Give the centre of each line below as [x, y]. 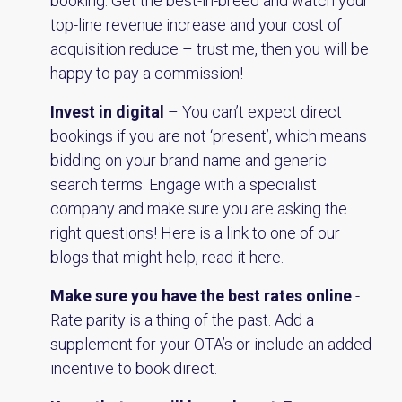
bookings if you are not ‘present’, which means [209, 136]
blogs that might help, [126, 257]
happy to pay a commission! [147, 73]
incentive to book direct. [134, 368]
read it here [241, 257]
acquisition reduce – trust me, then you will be [210, 49]
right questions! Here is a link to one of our [195, 233]
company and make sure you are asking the [199, 209]
